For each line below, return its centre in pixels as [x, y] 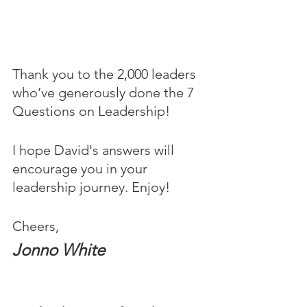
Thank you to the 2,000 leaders [106, 74]
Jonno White [59, 250]
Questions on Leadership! [93, 111]
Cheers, [36, 226]
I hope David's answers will [95, 150]
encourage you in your [82, 169]
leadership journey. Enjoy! [91, 187]
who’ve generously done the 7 [105, 93]
